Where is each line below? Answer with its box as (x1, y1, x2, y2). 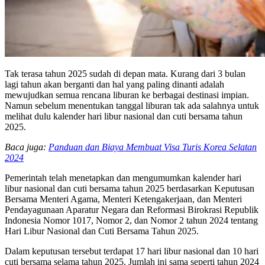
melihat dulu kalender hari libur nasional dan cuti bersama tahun (5, 111, 243, 121)
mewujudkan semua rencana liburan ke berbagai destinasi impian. (5, 89, 249, 100)
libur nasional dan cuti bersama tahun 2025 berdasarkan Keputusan (5, 183, 254, 193)
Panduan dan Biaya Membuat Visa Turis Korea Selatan (49, 141, 257, 152)
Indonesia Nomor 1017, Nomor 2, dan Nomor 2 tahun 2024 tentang (5, 215, 258, 225)
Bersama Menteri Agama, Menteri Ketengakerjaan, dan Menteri (5, 193, 242, 204)
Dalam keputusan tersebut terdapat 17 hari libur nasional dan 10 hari (5, 245, 258, 256)
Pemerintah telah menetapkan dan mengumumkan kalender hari (5, 172, 241, 183)
